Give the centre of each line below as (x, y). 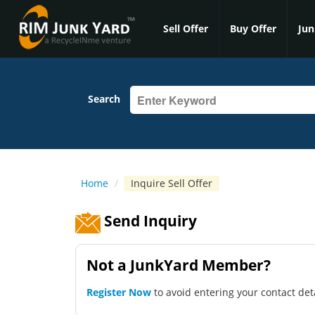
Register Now (119, 292)
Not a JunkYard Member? (179, 265)
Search (104, 98)
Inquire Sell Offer (172, 183)
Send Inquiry (149, 221)
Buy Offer (253, 28)
